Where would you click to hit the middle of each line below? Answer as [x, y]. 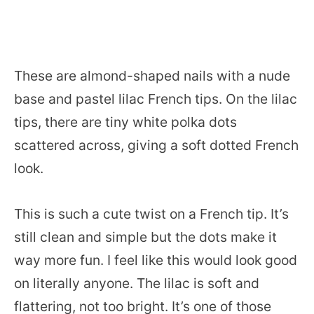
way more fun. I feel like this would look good [156, 260]
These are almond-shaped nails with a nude [152, 76]
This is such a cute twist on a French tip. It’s [151, 214]
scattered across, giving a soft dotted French [156, 145]
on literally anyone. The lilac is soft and [137, 284]
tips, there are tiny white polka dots [125, 122]
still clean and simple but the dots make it [145, 237]
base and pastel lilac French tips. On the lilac [156, 99]
